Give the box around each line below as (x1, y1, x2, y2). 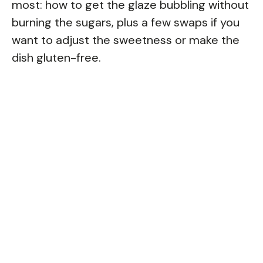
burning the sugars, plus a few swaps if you (12, 14, 240, 30)
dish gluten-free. (12, 49, 101, 65)
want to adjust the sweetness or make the (12, 32, 240, 48)
